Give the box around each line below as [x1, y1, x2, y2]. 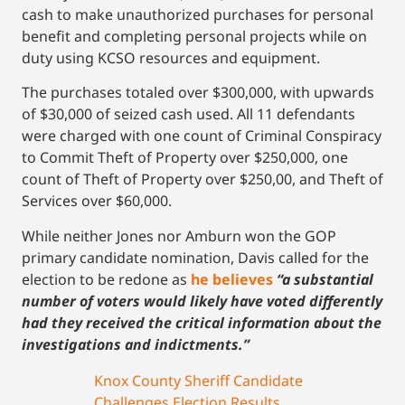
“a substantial [277, 268, 373, 289]
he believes [191, 268, 273, 289]
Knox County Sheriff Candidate [94, 370, 303, 391]
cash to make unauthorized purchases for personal [22, 4, 373, 24]
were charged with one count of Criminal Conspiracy [22, 126, 381, 146]
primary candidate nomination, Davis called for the [22, 247, 369, 268]
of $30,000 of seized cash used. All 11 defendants [22, 104, 355, 125]
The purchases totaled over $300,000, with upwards [22, 82, 374, 103]
